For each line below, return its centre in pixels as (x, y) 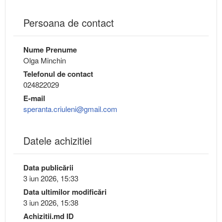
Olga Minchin (45, 60)
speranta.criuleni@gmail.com (70, 109)
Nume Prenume (50, 50)
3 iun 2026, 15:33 (51, 178)
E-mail (34, 98)
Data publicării (48, 168)
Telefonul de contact (58, 74)
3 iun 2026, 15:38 (51, 203)
